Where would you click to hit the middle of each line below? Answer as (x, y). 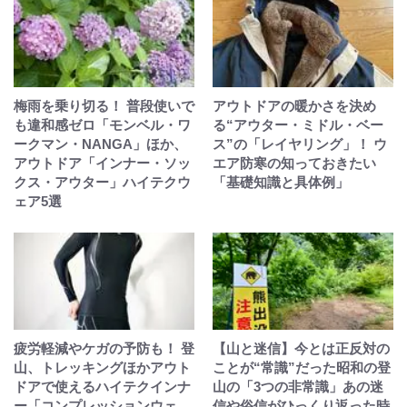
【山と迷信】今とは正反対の (301, 348)
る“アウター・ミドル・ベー (298, 125)
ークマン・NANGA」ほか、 (100, 144)
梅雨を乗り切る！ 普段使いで (104, 106)
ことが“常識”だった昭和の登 (302, 367)
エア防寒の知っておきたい (294, 163)
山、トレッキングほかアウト (102, 367)
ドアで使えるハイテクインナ (102, 387)
